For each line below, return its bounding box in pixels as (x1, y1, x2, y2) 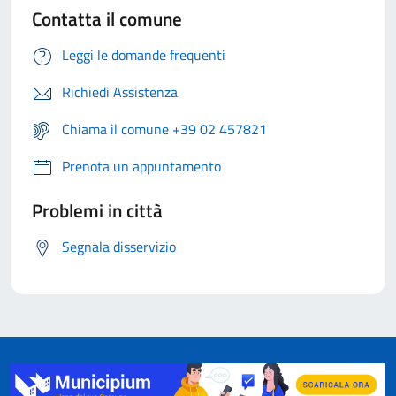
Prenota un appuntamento (62, 156, 221, 178)
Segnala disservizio (62, 236, 176, 258)
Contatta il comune (32, 4, 182, 34)
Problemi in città (32, 196, 163, 225)
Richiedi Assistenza (62, 81, 178, 103)
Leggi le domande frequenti (62, 44, 225, 66)
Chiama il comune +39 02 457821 (62, 118, 267, 141)
